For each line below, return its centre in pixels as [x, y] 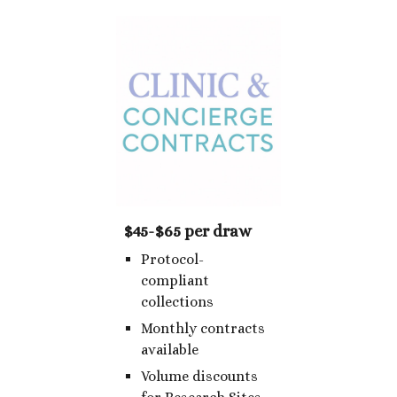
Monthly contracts [202, 328]
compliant [175, 280]
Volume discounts [199, 376]
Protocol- [172, 259]
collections [177, 301]
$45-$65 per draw [187, 230]
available [169, 349]
